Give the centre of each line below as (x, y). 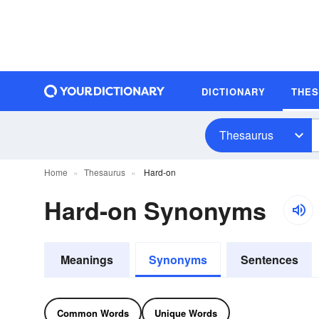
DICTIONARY (234, 91)
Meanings (87, 260)
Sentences (269, 260)
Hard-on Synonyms (155, 210)
